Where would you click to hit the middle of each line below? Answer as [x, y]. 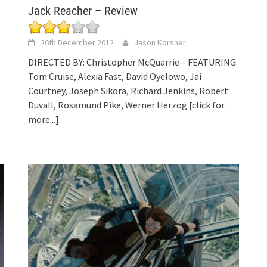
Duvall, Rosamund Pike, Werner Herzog [109, 105]
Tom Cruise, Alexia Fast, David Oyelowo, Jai [115, 76]
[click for [207, 105]
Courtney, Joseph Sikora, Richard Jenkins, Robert [128, 90]
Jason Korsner [160, 42]
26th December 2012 [77, 42]
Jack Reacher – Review [83, 10]
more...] [44, 119]
